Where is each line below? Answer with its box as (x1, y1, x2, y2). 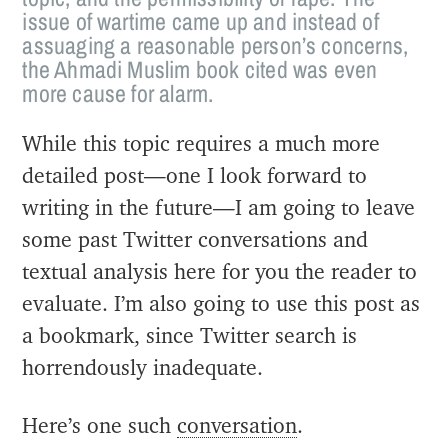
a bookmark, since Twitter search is (22, 325, 358, 347)
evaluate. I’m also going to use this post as (22, 293, 421, 315)
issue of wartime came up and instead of (22, 4, 379, 37)
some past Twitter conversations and (22, 229, 369, 251)
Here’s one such (22, 415, 178, 437)
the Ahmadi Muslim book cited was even (22, 52, 378, 85)
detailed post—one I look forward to (22, 165, 368, 187)
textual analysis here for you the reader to (22, 261, 418, 283)
